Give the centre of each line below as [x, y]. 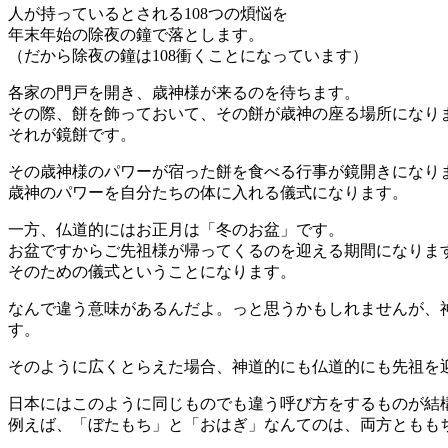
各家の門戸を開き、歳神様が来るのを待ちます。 [184, 92]
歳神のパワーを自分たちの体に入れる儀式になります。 [208, 192]
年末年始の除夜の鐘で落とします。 [136, 34]
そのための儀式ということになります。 [152, 271]
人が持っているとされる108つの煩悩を [148, 13]
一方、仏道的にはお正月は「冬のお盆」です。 [176, 229]
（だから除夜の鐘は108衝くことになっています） [188, 55]
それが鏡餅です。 [72, 134]
